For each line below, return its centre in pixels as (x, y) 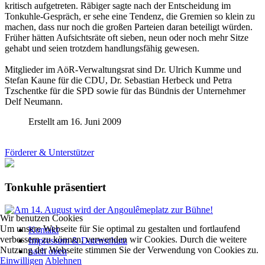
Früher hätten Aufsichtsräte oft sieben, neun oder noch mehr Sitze (127, 37)
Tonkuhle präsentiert (55, 187)
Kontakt (43, 230)
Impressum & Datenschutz (78, 241)
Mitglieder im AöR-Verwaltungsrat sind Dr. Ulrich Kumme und (123, 69)
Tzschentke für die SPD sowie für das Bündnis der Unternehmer (125, 91)
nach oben (48, 251)
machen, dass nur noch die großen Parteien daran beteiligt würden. (129, 27)
